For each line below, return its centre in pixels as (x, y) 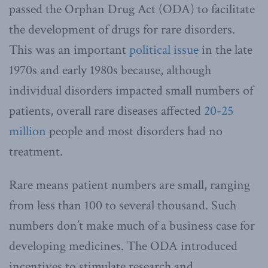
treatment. (36, 151)
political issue (164, 50)
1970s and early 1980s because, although (110, 70)
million (28, 131)
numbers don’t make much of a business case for (132, 226)
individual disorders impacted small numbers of (131, 90)
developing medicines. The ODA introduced (123, 246)
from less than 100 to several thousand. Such (123, 205)
